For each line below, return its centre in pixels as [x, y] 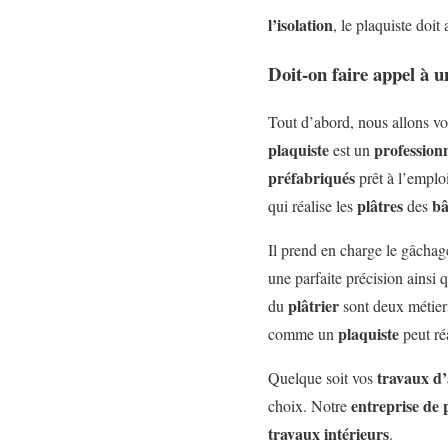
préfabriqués [311, 178]
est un [351, 150]
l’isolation [300, 24]
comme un [303, 334]
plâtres [380, 206]
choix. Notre [309, 406]
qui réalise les [312, 206]
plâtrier [313, 306]
